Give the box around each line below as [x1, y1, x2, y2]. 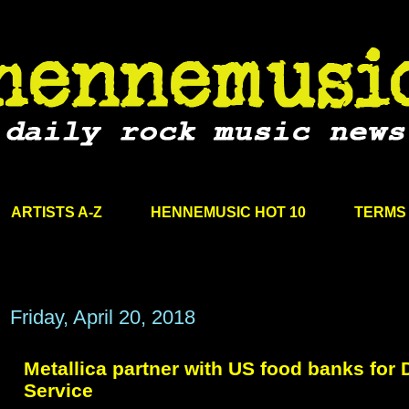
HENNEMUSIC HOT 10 [150, 204, 306, 220]
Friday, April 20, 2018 [10, 306, 195, 330]
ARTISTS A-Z [10, 204, 102, 220]
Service [24, 380, 93, 402]
